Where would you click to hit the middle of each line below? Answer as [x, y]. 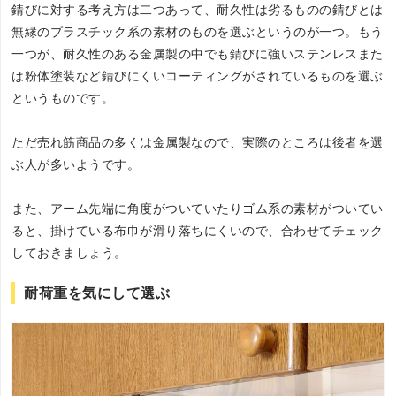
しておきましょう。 [69, 252]
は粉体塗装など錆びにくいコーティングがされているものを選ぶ [198, 76]
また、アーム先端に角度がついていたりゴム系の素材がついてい [198, 208]
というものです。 [63, 98]
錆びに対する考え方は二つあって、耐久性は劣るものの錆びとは [198, 9]
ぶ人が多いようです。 [76, 164]
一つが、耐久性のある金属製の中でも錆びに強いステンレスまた [198, 53]
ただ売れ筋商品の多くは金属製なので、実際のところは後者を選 [198, 142]
